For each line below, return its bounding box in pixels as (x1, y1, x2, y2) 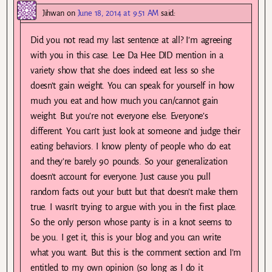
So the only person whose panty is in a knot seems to (30, 217, 233, 227)
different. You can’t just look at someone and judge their (30, 126, 240, 136)
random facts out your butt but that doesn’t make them (30, 186, 238, 197)
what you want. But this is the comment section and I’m (30, 247, 242, 257)
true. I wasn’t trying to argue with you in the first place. (30, 202, 237, 212)
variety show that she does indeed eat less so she (30, 65, 214, 75)
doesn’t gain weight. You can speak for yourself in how (30, 80, 234, 90)
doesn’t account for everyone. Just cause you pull (30, 171, 211, 182)
